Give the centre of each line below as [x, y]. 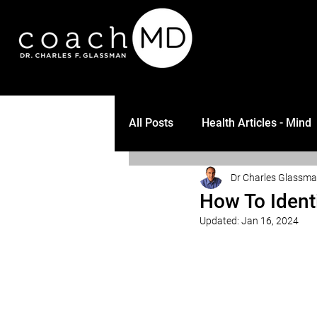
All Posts [151, 123]
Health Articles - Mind [257, 123]
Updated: [220, 221]
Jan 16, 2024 [270, 221]
